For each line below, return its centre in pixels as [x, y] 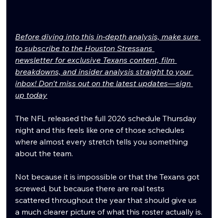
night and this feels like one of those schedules [101, 130]
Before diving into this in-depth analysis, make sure [108, 36]
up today [31, 95]
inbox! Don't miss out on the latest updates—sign [104, 83]
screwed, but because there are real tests [91, 188]
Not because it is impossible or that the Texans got [109, 176]
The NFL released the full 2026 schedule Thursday [107, 118]
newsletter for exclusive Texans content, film [96, 60]
